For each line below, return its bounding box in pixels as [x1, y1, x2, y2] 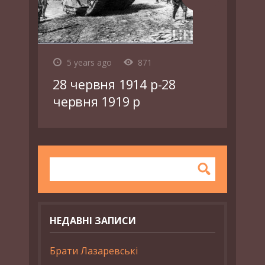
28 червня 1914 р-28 [53, 76, 176, 93]
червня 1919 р [53, 93, 141, 110]
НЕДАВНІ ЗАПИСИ [50, 214, 136, 227]
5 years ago [67, 57, 112, 68]
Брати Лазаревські [50, 244, 138, 257]
